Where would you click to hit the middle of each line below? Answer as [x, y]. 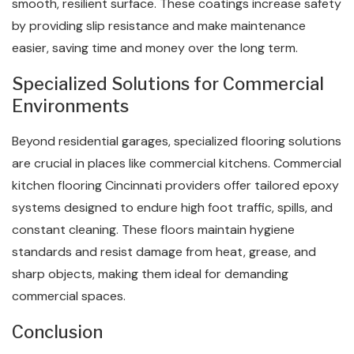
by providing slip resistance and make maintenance [159, 26]
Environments [70, 106]
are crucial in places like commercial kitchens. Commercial [177, 163]
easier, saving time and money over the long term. [155, 48]
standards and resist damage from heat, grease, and [164, 252]
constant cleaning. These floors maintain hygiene [153, 230]
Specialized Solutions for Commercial [168, 84]
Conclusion [57, 332]
